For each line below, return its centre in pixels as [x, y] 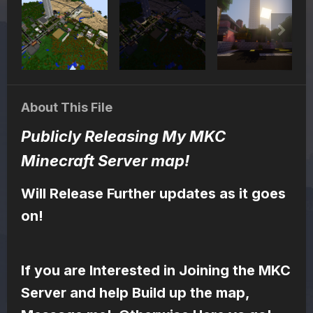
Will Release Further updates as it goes [153, 194]
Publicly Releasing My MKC [123, 137]
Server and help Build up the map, [135, 293]
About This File [67, 108]
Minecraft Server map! [105, 161]
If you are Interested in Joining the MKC [156, 271]
